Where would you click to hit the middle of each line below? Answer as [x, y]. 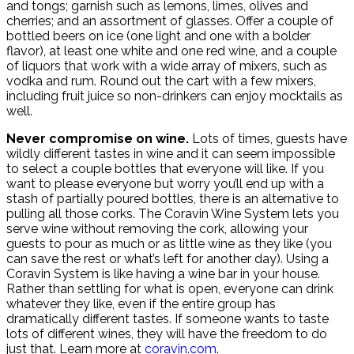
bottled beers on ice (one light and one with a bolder [158, 36]
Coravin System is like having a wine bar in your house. [163, 274]
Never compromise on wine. [98, 139]
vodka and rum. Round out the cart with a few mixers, [161, 81]
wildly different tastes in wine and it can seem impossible [171, 154]
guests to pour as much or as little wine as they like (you [169, 244]
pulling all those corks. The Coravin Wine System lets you [173, 214]
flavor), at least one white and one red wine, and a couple [171, 51]
